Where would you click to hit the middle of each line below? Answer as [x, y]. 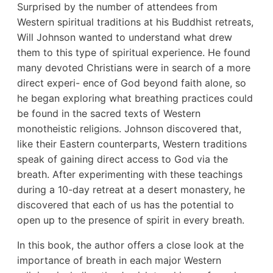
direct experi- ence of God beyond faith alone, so [132, 83]
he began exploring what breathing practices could [135, 98]
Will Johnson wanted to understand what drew [125, 37]
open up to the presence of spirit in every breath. [131, 220]
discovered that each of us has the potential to [126, 205]
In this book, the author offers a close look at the [130, 245]
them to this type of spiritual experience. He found [134, 53]
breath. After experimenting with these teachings [130, 175]
